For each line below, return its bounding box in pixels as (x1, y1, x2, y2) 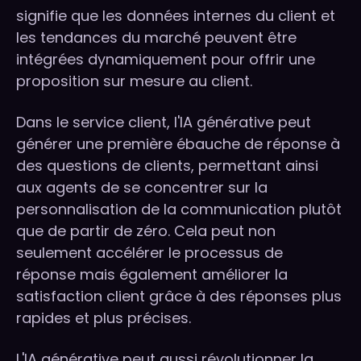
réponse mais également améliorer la (16, 264, 288, 285)
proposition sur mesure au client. (16, 71, 252, 92)
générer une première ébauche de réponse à (16, 134, 340, 155)
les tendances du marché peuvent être (16, 27, 297, 48)
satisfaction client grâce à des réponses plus (16, 286, 342, 307)
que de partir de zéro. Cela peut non (16, 221, 276, 242)
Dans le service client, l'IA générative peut (16, 112, 311, 133)
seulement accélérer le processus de (16, 243, 283, 263)
